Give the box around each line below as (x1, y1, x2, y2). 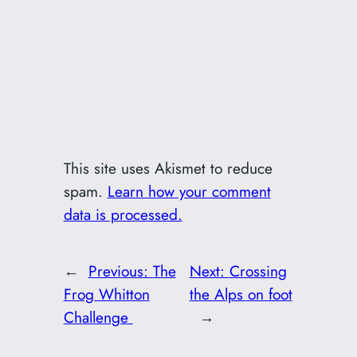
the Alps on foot (189, 282, 292, 305)
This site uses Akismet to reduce (63, 157, 273, 180)
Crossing (229, 259, 287, 282)
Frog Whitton (63, 282, 150, 305)
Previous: (88, 259, 153, 282)
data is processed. (63, 203, 182, 226)
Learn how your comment (107, 180, 271, 203)
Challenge (63, 305, 133, 328)
